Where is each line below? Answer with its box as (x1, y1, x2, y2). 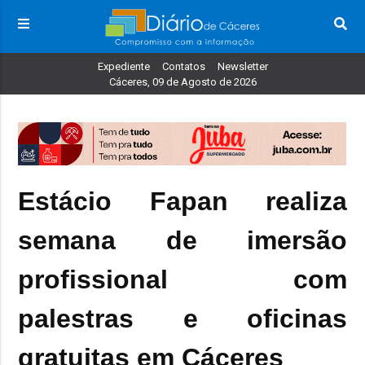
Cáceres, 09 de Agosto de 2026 (108, 76, 257, 89)
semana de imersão (18, 226, 347, 255)
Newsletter (217, 60, 268, 73)
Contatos (161, 60, 205, 73)
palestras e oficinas (18, 304, 347, 333)
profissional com (18, 265, 347, 294)
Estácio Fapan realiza (18, 187, 347, 216)
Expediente (97, 60, 150, 73)
